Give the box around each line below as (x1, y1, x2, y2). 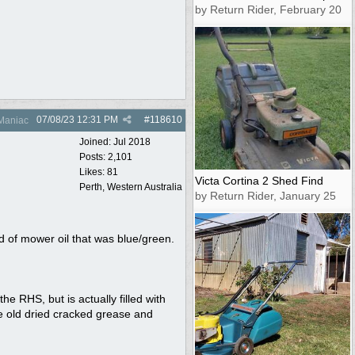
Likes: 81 (79, 166, 118, 177)
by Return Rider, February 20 (195, 2, 342, 16)
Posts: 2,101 (79, 151, 132, 162)
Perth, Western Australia (79, 181, 182, 193)
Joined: (79, 136, 113, 147)
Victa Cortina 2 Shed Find (195, 174, 323, 187)
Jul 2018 (113, 136, 151, 147)
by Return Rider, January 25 (195, 189, 336, 202)
